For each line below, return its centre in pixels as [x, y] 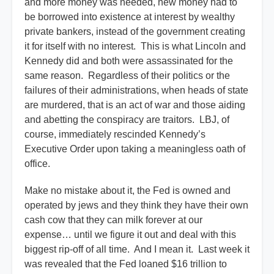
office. [39, 164]
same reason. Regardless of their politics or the [127, 76]
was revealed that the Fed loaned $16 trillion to [126, 264]
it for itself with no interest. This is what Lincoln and [135, 46]
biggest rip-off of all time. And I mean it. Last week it [137, 250]
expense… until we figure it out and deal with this [130, 235]
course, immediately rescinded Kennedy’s [115, 135]
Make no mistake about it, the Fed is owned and [128, 191]
